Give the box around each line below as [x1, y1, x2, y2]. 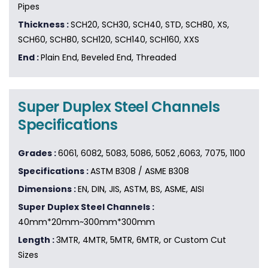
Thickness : [18, 19, 71, 31]
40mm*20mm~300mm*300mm [18, 216, 155, 229]
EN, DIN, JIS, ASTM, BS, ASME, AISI [78, 183, 204, 196]
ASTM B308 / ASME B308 [90, 165, 189, 178]
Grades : [18, 147, 58, 160]
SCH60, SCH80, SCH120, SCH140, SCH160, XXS [18, 33, 199, 46]
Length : [18, 234, 56, 246]
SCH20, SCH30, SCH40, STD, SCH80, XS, [71, 19, 229, 31]
